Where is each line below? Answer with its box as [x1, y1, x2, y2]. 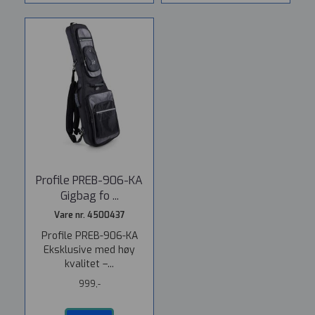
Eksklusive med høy [44, 243, 135, 257]
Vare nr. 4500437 [53, 210, 125, 221]
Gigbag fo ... [60, 188, 119, 203]
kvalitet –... [65, 257, 114, 271]
